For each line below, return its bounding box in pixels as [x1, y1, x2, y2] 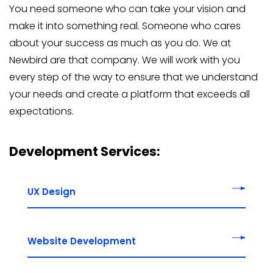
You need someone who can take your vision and [9, 1, 246, 16]
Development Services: [9, 142, 160, 160]
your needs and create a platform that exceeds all [9, 87, 250, 101]
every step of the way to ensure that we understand [9, 69, 258, 84]
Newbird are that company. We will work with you [9, 52, 240, 67]
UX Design [27, 185, 76, 198]
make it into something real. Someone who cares [9, 18, 241, 33]
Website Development [27, 234, 136, 247]
